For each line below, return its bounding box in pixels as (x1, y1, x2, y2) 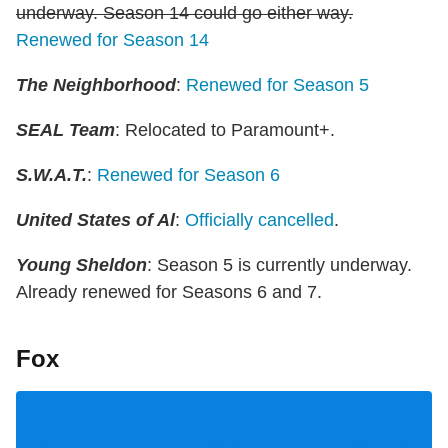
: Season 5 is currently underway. (147, 254, 412, 275)
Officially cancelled (185, 209, 334, 230)
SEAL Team (16, 119, 115, 140)
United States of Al (16, 209, 175, 230)
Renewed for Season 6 (97, 164, 280, 185)
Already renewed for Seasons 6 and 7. (16, 281, 322, 302)
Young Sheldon (16, 254, 147, 275)
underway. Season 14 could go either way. (16, 2, 353, 23)
